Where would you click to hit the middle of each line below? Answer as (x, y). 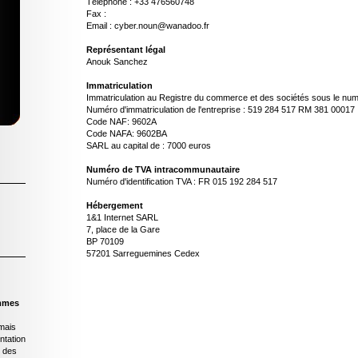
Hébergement (115, 205)
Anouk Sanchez (117, 62)
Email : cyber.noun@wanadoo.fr (148, 26)
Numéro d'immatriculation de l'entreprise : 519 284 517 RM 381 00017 (221, 109)
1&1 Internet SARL (122, 217)
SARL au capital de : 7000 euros (149, 145)
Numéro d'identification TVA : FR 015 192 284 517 (182, 181)
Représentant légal (126, 50)
